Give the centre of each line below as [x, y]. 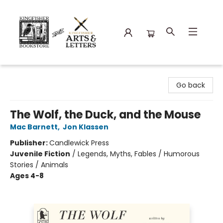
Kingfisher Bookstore [43, 74]
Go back [191, 85]
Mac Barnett [34, 127]
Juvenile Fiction [40, 154]
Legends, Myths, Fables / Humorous [139, 154]
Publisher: [30, 143]
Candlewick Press [79, 143]
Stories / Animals [39, 165]
